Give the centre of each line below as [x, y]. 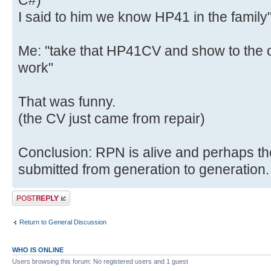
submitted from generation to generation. [144, 170]
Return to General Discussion [63, 222]
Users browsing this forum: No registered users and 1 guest [100, 262]
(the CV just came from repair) [112, 119]
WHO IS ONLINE [38, 250]
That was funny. [67, 102]
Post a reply [30, 194]
